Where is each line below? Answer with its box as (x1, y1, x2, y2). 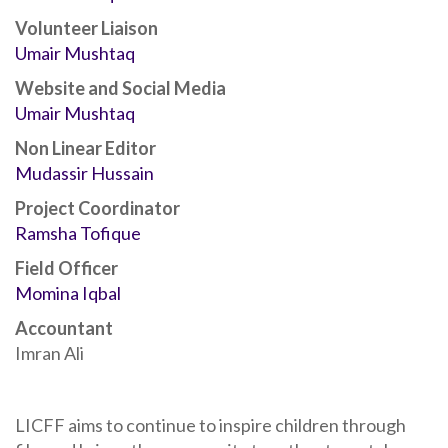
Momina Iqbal (15, 281, 121, 304)
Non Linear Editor (15, 136, 156, 159)
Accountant (15, 316, 113, 339)
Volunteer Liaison (15, 16, 158, 39)
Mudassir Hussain (15, 161, 154, 184)
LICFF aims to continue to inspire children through (15, 413, 406, 436)
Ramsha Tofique (15, 221, 141, 244)
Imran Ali (15, 341, 84, 364)
